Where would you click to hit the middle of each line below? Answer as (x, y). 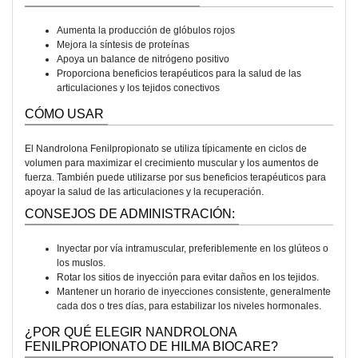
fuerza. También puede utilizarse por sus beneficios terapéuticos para (175, 177)
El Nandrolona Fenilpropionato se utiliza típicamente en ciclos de (166, 149)
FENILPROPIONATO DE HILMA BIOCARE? (151, 346)
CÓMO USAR (64, 114)
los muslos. (81, 263)
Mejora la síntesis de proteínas (123, 45)
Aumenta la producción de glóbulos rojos (146, 30)
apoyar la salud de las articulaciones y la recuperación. (144, 192)
